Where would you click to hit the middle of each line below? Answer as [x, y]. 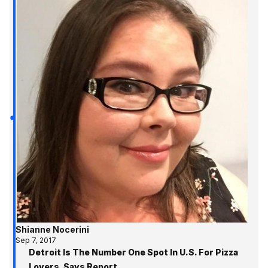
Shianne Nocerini [52, 230]
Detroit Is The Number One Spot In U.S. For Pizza [133, 252]
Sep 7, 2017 [36, 240]
